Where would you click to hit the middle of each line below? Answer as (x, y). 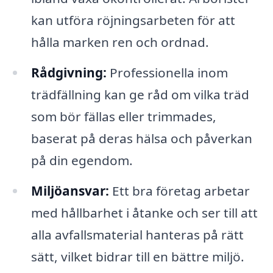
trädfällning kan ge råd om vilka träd (140, 94)
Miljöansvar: (70, 190)
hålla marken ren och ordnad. (120, 42)
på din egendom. (82, 160)
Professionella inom (167, 72)
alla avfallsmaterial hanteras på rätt (137, 234)
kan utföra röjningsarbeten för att (133, 20)
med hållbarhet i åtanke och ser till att (144, 212)
